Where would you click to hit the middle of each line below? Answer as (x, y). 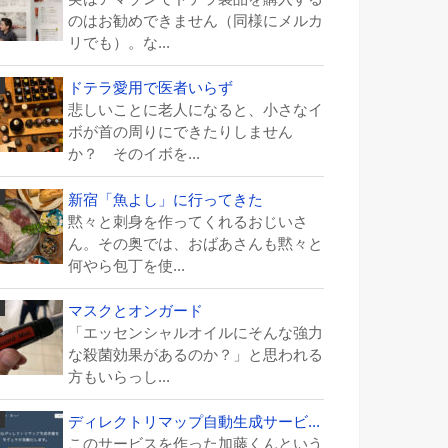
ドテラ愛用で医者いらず (150, 88)
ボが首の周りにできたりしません (180, 132)
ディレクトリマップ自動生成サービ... (194, 421)
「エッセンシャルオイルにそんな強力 (195, 332)
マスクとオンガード (135, 310)
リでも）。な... (119, 43)
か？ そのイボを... (134, 154)
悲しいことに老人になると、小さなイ (195, 110)
